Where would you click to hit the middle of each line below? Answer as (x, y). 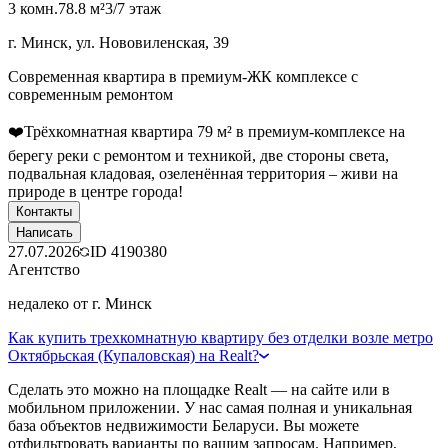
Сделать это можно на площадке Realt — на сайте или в (199, 389)
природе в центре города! (95, 191)
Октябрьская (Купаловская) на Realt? (133, 355)
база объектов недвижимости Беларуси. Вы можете (183, 425)
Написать (44, 232)
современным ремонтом (90, 94)
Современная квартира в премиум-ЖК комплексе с (183, 76)
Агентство (44, 269)
